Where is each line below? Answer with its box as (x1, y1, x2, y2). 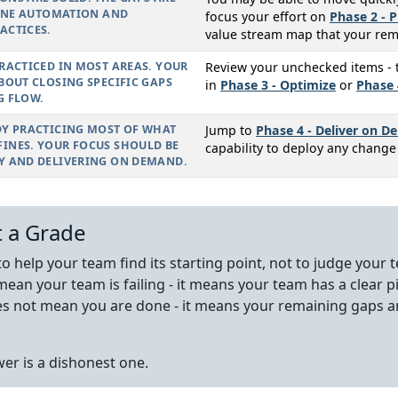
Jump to (205, 122, 256, 139)
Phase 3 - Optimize (220, 76, 336, 94)
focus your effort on (205, 8, 330, 26)
